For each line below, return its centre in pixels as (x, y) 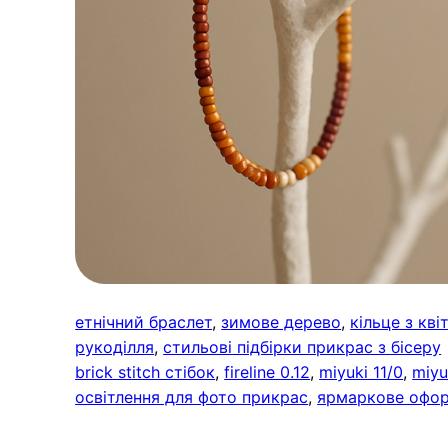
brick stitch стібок (145, 372)
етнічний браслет (144, 322)
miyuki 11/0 (361, 372)
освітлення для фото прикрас (192, 397)
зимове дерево (281, 322)
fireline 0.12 (267, 372)
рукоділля (115, 347)
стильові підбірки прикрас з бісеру (302, 347)
